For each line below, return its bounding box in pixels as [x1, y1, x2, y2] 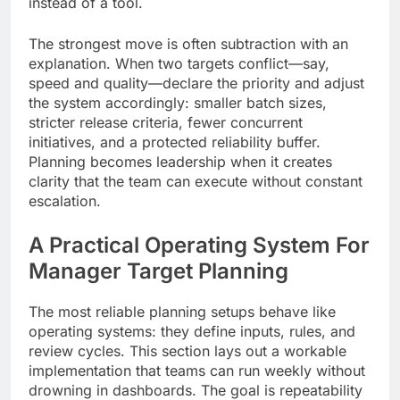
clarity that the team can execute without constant [29, 172, 362, 191]
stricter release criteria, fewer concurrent [29, 113, 303, 132]
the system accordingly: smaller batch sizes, [29, 94, 327, 112]
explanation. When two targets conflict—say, [29, 54, 329, 73]
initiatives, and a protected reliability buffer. [29, 133, 321, 152]
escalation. [29, 192, 101, 211]
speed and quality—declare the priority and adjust [29, 74, 364, 93]
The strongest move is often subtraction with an [29, 35, 348, 54]
